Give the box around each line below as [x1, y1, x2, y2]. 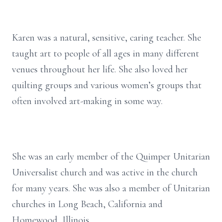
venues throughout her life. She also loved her [12, 63, 188, 75]
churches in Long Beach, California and [12, 198, 163, 210]
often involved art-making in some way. [12, 95, 163, 107]
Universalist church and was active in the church [12, 166, 198, 178]
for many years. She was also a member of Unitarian [12, 182, 210, 194]
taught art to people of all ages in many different [12, 48, 199, 59]
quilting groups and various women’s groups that [12, 79, 202, 91]
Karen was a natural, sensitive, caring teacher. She [12, 32, 201, 44]
